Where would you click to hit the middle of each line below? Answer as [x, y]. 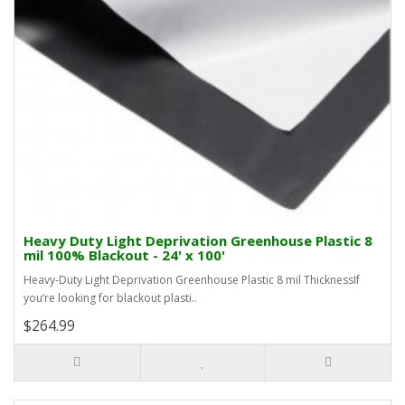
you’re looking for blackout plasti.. [110, 298]
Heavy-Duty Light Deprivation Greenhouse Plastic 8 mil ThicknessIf [192, 280]
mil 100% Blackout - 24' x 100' [124, 255]
